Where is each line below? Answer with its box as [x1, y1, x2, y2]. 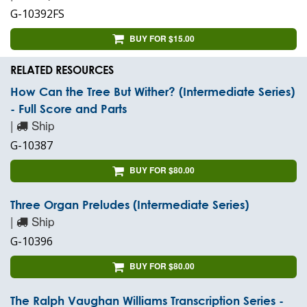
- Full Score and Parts [10, 102, 127, 116]
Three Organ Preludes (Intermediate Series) [10, 198, 249, 212]
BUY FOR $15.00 [130, 32, 195, 45]
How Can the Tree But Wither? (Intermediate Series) [10, 85, 295, 99]
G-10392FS [10, 5, 64, 21]
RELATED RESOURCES [10, 63, 114, 77]
